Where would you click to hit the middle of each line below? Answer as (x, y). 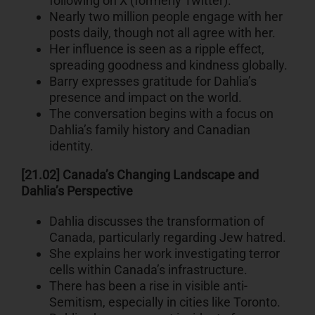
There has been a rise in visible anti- (148, 286)
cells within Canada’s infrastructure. (148, 270)
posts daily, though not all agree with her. (162, 33)
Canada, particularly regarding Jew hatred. (167, 238)
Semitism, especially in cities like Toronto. (165, 302)
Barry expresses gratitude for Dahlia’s (153, 82)
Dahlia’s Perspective (77, 191)
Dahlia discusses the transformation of (156, 221)
